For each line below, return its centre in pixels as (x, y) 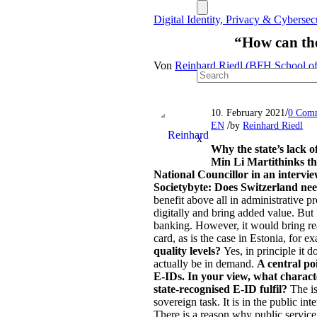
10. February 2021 (248, 113)
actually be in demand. (205, 264)
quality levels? (189, 251)
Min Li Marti (243, 162)
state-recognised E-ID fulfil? (222, 289)
